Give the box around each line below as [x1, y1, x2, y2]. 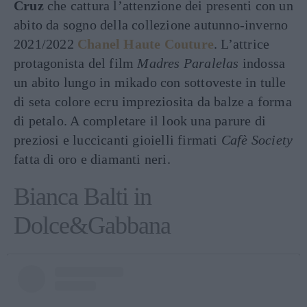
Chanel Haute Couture [77, 36, 214, 51]
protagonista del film [14, 55, 138, 71]
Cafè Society [221, 132, 293, 147]
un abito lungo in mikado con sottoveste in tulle [14, 74, 286, 90]
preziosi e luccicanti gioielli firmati [14, 132, 221, 147]
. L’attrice [214, 36, 270, 51]
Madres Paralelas [137, 55, 239, 71]
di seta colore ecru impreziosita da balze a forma [14, 93, 292, 109]
